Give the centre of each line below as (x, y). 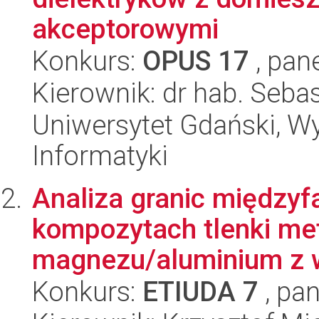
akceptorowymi (125, 29)
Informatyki (100, 156)
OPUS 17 (196, 61)
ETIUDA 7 (200, 292)
